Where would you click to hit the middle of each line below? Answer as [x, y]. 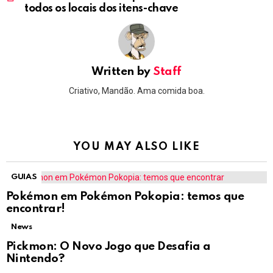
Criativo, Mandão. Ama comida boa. [136, 90]
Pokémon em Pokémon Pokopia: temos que [125, 196]
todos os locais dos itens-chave [101, 9]
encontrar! [36, 208]
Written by [122, 72]
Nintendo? [35, 258]
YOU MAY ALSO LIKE [136, 147]
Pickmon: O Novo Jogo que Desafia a [108, 246]
